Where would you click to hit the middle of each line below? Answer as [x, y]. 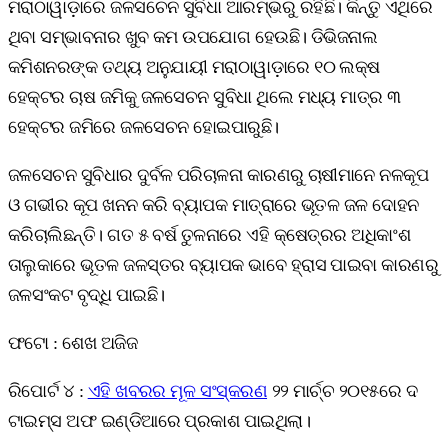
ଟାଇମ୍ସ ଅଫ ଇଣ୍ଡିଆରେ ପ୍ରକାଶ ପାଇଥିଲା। [159, 420]
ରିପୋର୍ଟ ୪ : [48, 390]
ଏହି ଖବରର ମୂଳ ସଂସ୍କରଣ [177, 390]
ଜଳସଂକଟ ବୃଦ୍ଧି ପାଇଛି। [86, 294]
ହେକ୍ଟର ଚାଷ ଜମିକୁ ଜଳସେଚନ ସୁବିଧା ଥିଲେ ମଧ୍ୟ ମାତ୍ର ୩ [204, 96]
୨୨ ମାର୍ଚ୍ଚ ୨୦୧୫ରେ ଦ [342, 390]
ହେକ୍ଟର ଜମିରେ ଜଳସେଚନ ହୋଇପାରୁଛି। [143, 126]
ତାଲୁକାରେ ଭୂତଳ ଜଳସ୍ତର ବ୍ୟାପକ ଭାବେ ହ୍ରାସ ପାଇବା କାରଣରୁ [223, 264]
